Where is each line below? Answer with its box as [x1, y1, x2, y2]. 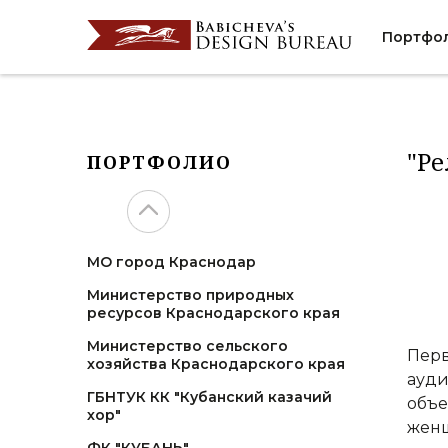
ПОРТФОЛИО [87, 150, 232, 174]
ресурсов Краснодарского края [87, 304, 340, 322]
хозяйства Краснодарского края [87, 355, 345, 373]
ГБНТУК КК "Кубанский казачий [87, 388, 332, 406]
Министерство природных [87, 286, 294, 304]
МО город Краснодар [87, 253, 256, 271]
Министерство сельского [87, 337, 288, 355]
